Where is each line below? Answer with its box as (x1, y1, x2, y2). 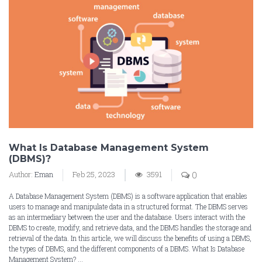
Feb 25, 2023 (73, 169, 115, 179)
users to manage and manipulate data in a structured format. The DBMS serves (9, 201, 248, 211)
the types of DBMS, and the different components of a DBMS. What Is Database (9, 243, 244, 253)
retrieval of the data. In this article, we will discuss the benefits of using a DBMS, (9, 233, 251, 243)
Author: (9, 169, 35, 179)
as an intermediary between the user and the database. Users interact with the (9, 212, 245, 222)
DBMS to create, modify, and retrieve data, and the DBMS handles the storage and (9, 222, 251, 232)
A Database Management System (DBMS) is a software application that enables (9, 191, 247, 201)
